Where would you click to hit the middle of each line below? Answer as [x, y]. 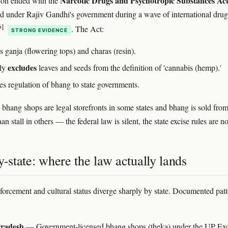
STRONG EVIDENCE [39, 30]
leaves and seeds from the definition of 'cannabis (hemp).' [129, 68]
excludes [22, 68]
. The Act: [88, 29]
